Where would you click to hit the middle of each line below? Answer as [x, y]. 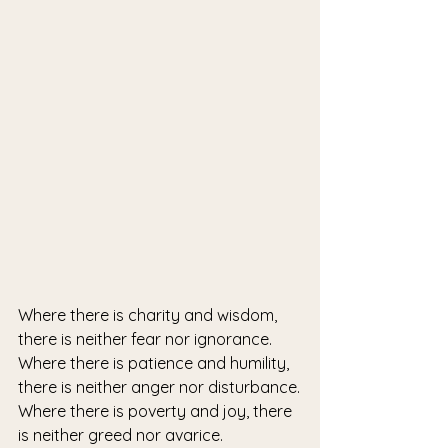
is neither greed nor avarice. [120, 435]
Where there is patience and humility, [155, 363]
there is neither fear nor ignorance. [145, 339]
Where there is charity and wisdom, [149, 315]
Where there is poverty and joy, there [157, 411]
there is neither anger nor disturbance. [159, 387]
